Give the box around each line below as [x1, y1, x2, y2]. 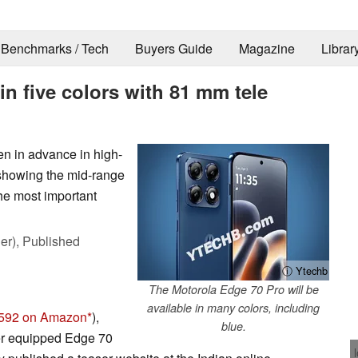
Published [22, 231, 80, 250]
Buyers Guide [134, 39, 213, 58]
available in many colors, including [147, 299, 320, 316]
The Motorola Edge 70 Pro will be [148, 280, 319, 297]
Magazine [238, 39, 295, 58]
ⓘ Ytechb [282, 262, 328, 278]
